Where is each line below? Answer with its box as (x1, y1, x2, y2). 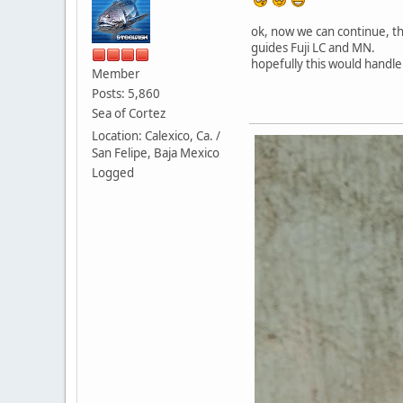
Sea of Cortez (92, 104, 166, 121)
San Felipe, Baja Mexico (92, 144, 219, 161)
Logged (92, 164, 134, 181)
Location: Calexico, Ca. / (92, 127, 220, 144)
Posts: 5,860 (92, 85, 160, 102)
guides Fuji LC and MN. (251, 39, 375, 56)
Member (92, 65, 140, 82)
